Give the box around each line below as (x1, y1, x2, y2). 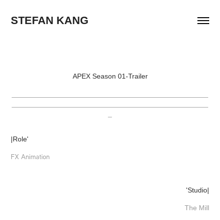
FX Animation (11, 152, 50, 161)
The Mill (184, 204, 209, 212)
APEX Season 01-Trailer (72, 72, 148, 80)
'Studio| (186, 186, 209, 194)
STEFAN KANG (11, 14, 89, 27)
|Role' (11, 135, 29, 143)
